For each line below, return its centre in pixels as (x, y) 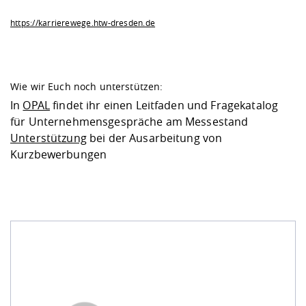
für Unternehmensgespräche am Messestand (129, 121)
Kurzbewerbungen (59, 154)
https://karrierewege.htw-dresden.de (83, 22)
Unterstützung (48, 138)
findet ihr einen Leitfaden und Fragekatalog (164, 105)
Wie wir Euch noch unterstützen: (88, 86)
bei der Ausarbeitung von (154, 138)
